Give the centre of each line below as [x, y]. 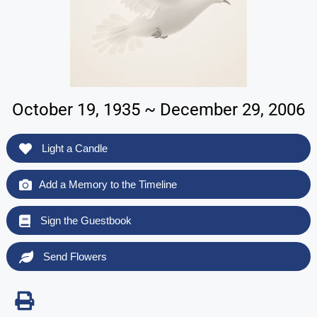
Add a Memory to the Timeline [108, 184]
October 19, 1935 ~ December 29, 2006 [158, 109]
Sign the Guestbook [84, 220]
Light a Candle [73, 148]
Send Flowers [73, 256]
